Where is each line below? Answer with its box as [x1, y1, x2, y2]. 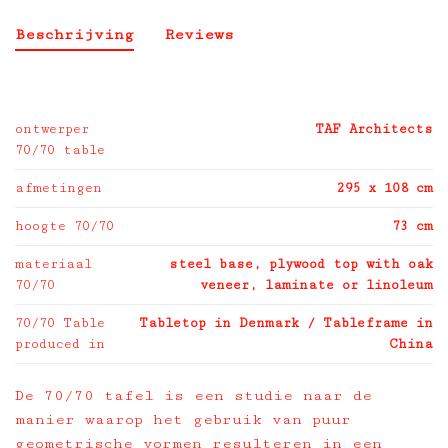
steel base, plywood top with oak [169, 256, 433, 272]
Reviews [164, 26, 234, 43]
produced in [15, 336, 105, 352]
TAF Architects [315, 121, 433, 137]
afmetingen [15, 180, 102, 196]
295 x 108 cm [336, 180, 433, 196]
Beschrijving [15, 26, 134, 43]
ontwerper [15, 121, 89, 137]
